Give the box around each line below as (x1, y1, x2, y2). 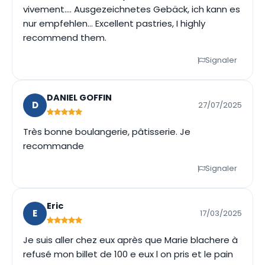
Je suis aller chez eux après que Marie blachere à (23, 234, 238, 246)
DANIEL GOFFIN (47, 92, 112, 104)
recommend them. (23, 31, 106, 44)
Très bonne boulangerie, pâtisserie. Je (23, 125, 190, 138)
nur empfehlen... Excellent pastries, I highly (23, 17, 205, 30)
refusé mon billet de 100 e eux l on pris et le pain (23, 248, 233, 260)
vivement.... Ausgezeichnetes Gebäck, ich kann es (23, 3, 240, 15)
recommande (23, 140, 84, 152)
